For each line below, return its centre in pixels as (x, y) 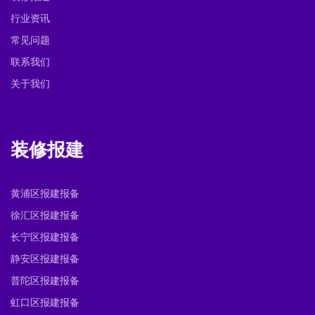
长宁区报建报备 (45, 238)
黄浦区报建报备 (45, 194)
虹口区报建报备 (45, 303)
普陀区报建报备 (45, 281)
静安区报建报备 (45, 259)
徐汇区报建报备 (45, 216)
